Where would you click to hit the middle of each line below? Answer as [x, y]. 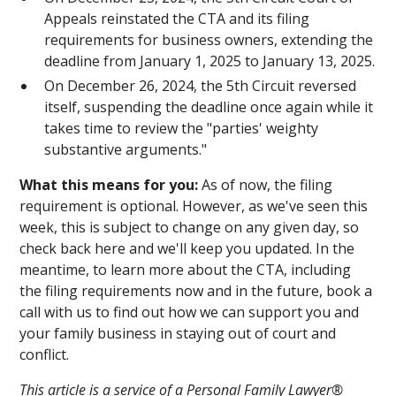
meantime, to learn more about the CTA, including [186, 269]
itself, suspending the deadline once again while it [209, 107]
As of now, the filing [267, 184]
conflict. [45, 354]
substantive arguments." [126, 149]
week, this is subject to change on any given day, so [190, 227]
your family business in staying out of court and [178, 333]
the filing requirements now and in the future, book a [196, 290]
